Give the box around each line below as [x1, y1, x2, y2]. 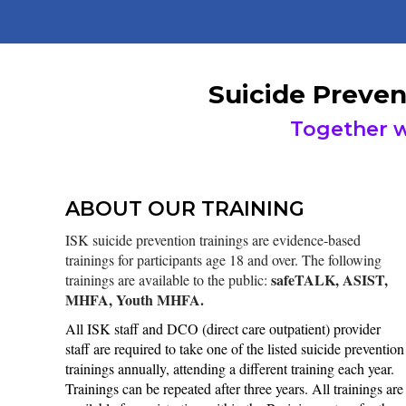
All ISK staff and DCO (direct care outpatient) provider [65, 318, 381, 338]
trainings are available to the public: [65, 269, 271, 289]
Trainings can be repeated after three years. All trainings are [65, 378, 403, 398]
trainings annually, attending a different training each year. [65, 358, 394, 378]
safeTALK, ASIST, [271, 268, 388, 290]
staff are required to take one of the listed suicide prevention [65, 338, 404, 358]
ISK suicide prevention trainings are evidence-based [65, 229, 361, 249]
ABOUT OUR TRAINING [65, 196, 304, 221]
